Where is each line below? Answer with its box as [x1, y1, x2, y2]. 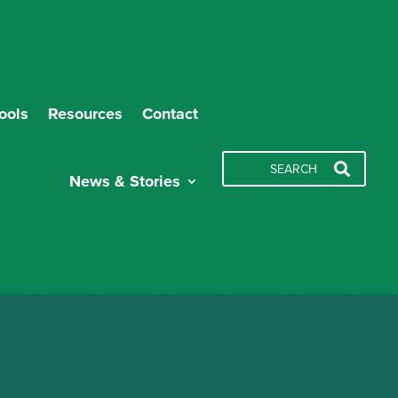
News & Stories [68, 169, 180, 193]
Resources [47, 101, 123, 125]
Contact [141, 101, 198, 125]
